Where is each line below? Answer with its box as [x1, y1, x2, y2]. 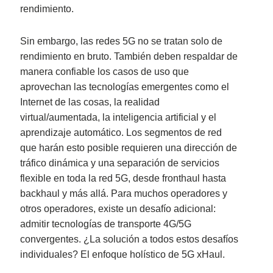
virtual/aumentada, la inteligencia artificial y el [20, 112, 217, 123]
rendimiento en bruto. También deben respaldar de [20, 51, 238, 62]
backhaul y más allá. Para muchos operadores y [20, 188, 228, 199]
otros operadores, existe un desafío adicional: [20, 204, 216, 214]
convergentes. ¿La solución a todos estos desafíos [20, 234, 239, 245]
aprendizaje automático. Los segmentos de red [20, 127, 222, 138]
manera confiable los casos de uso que [20, 66, 190, 77]
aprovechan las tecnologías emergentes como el [20, 82, 230, 93]
